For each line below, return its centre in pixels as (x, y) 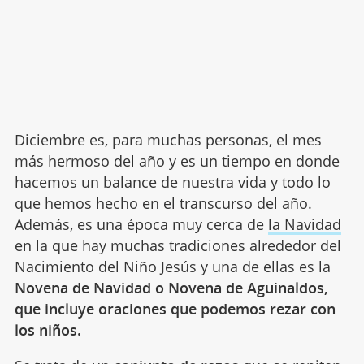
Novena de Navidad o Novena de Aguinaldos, (171, 288)
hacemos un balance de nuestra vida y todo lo (172, 182)
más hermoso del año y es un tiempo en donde (177, 161)
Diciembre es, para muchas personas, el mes (168, 140)
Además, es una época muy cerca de (141, 224)
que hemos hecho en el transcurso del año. (163, 203)
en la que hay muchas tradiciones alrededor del (178, 245)
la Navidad (304, 224)
